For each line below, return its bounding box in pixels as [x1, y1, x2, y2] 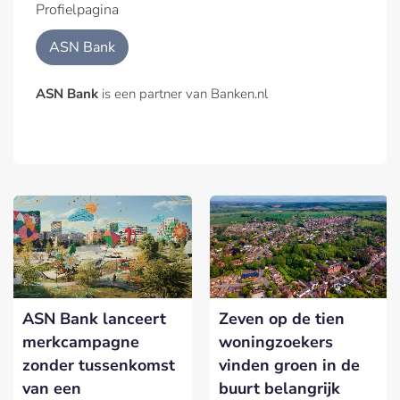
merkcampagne [22, 330, 139, 353]
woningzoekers [219, 330, 333, 353]
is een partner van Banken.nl [98, 85, 268, 104]
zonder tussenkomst [22, 354, 175, 376]
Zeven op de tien [219, 307, 345, 329]
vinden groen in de [219, 354, 360, 376]
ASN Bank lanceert [22, 307, 166, 329]
